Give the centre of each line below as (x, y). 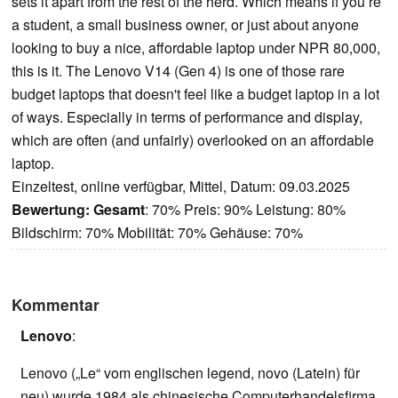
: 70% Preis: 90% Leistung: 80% (245, 210)
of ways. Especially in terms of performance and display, (187, 117)
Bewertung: (51, 210)
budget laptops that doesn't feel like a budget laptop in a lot (195, 94)
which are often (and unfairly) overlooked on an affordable (193, 140)
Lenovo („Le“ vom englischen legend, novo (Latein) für (190, 373)
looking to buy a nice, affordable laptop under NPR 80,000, (196, 48)
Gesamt (119, 210)
